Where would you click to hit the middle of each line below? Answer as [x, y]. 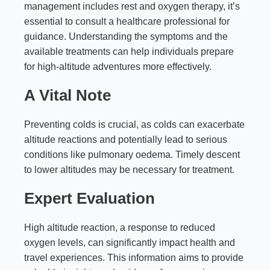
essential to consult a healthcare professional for [127, 22]
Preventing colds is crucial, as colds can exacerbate [134, 125]
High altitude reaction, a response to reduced [120, 228]
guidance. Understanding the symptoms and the [126, 37]
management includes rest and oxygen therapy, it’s [132, 7]
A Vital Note [67, 96]
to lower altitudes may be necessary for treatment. [129, 170]
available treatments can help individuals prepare [129, 52]
